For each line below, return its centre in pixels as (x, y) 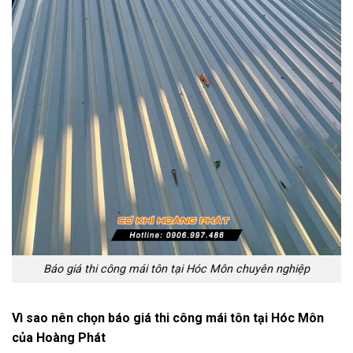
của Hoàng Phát (59, 337)
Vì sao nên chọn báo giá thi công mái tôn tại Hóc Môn (168, 318)
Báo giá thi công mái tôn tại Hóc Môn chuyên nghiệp (176, 269)
